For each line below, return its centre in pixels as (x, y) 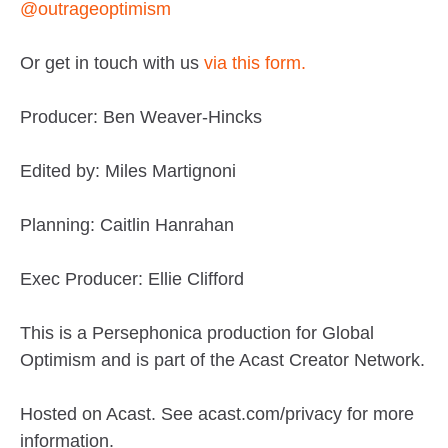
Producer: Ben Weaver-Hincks (141, 116)
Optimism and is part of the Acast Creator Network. (222, 359)
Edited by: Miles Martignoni (130, 170)
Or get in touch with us (112, 62)
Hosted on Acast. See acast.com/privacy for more (217, 413)
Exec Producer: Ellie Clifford (132, 278)
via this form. (255, 62)
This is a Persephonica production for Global (197, 332)
